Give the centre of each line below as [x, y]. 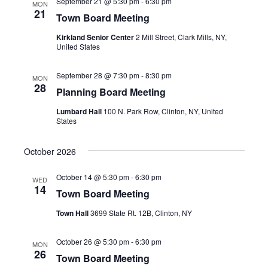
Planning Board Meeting [111, 92]
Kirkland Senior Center [96, 37]
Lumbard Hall [80, 111]
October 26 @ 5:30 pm [92, 241]
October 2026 [50, 151]
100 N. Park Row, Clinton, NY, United [163, 111]
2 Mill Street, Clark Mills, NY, [181, 37]
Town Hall [73, 213]
